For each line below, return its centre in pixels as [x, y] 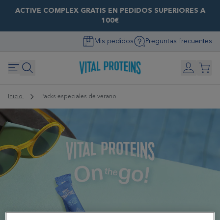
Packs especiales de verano [79, 96]
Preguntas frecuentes [179, 41]
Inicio [16, 96]
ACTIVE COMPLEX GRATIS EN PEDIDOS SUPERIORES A [110, 11]
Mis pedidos [114, 41]
